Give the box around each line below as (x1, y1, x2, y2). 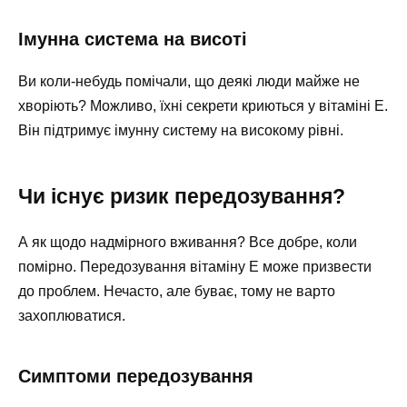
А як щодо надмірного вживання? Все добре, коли (18, 234, 357, 250)
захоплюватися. (18, 308, 125, 323)
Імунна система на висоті (18, 29, 247, 49)
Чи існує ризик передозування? (18, 184, 345, 208)
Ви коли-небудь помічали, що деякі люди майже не (18, 74, 360, 89)
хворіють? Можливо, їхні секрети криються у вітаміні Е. (18, 98, 388, 114)
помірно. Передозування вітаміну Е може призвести (18, 259, 372, 274)
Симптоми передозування (18, 366, 253, 386)
